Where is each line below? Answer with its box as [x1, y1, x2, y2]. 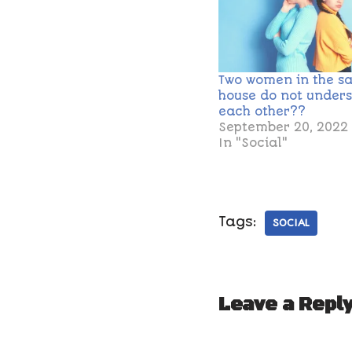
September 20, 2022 [218, 120, 348, 135]
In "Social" [218, 136, 288, 151]
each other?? [218, 104, 306, 119]
